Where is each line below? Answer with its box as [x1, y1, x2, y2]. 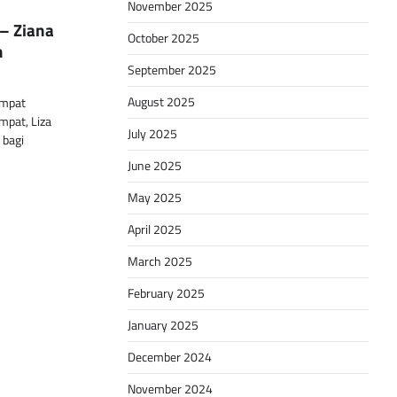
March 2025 [128, 252, 192, 272]
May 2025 [128, 188, 182, 208]
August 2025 [128, 92, 195, 113]
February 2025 [128, 284, 205, 304]
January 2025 [128, 315, 198, 336]
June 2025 [128, 156, 182, 176]
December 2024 [128, 347, 212, 368]
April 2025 [128, 220, 182, 240]
